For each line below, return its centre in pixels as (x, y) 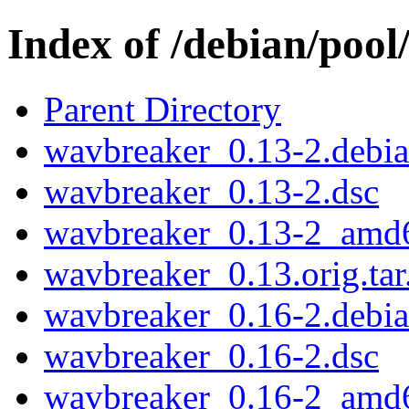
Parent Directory (163, 109)
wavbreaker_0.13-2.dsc (211, 191)
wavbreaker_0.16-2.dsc (211, 355)
